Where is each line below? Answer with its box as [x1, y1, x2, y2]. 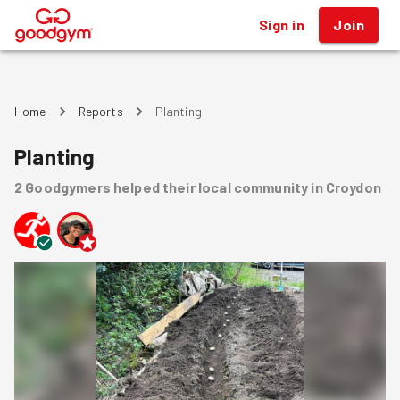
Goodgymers [25, 179, 111, 196]
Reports [78, 104, 123, 119]
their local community [162, 179, 309, 196]
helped [112, 179, 160, 196]
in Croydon [311, 179, 381, 196]
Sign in [258, 16, 305, 33]
